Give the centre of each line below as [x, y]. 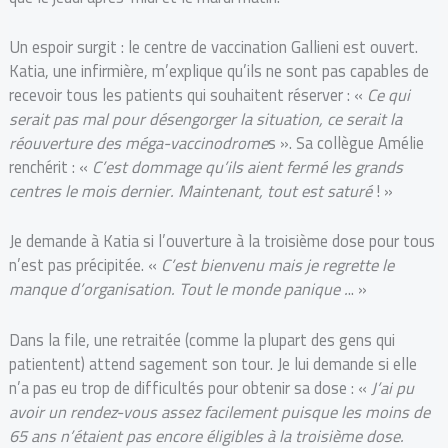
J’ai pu [392, 387]
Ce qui [388, 95]
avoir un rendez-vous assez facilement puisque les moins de [219, 411]
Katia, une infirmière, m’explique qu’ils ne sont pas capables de [218, 71]
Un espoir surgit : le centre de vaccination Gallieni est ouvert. [213, 47]
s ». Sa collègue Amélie [345, 143]
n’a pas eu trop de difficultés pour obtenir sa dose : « [189, 387]
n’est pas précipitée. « [84, 265]
